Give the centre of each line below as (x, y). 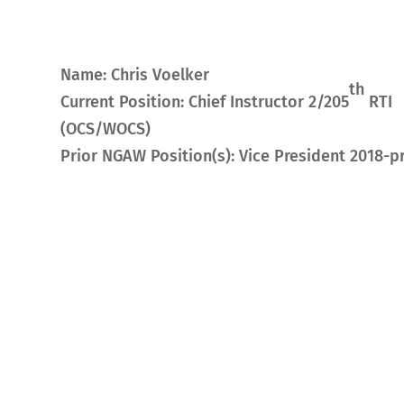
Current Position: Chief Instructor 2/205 (205, 101)
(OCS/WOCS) (106, 129)
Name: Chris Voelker (135, 74)
